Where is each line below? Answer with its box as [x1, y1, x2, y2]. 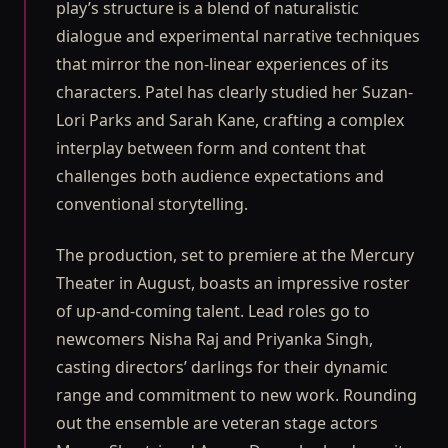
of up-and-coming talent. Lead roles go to [56, 299, 370, 322]
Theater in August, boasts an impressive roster [56, 271, 410, 294]
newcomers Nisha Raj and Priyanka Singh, [56, 327, 373, 350]
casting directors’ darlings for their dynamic [56, 355, 388, 378]
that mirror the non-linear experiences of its [56, 53, 389, 76]
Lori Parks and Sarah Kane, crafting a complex [56, 109, 404, 132]
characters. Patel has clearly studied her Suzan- [56, 81, 413, 104]
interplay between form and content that [56, 137, 366, 160]
